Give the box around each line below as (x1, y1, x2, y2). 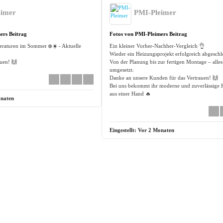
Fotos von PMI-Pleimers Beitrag (109, 31, 187, 37)
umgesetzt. (109, 67, 134, 73)
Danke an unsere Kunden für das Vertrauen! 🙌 (109, 75, 218, 81)
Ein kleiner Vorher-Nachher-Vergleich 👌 (109, 43, 205, 49)
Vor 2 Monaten (137, 127, 174, 133)
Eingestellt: (109, 127, 138, 133)
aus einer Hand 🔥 (109, 91, 151, 97)
